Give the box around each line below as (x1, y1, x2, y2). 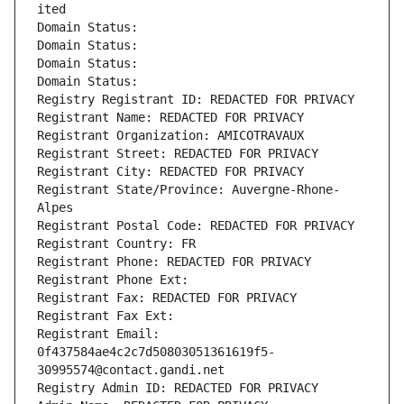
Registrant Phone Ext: (37, 272, 188, 288)
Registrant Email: (37, 326, 160, 342)
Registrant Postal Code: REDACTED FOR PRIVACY (37, 218, 354, 234)
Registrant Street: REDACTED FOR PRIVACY (37, 146, 318, 161)
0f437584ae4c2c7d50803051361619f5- (37, 344, 275, 360)
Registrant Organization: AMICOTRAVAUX (37, 128, 304, 143)
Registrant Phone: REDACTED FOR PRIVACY (37, 254, 311, 270)
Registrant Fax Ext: (37, 308, 174, 324)
